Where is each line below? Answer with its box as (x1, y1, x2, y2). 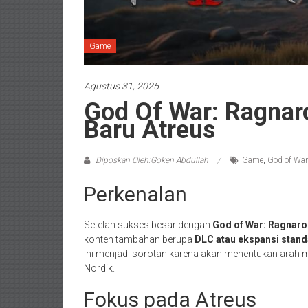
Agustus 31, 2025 (84, 80, 159, 92)
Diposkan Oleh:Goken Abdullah (93, 155, 210, 166)
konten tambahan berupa (84, 234, 195, 245)
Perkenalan (84, 182, 187, 207)
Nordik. (84, 263, 115, 274)
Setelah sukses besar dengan (84, 219, 212, 231)
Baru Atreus (84, 115, 215, 145)
